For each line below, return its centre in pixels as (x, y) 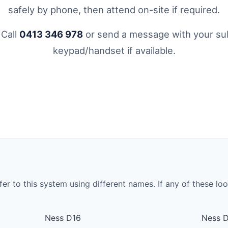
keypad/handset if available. (114, 51)
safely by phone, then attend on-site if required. (114, 10)
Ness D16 (63, 218)
